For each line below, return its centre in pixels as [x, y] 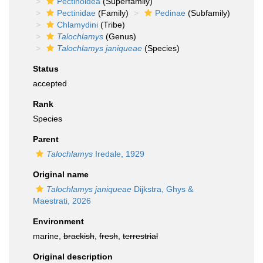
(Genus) [120, 36]
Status [46, 69]
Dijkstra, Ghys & [162, 189]
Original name [61, 174]
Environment [58, 221]
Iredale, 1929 [119, 154]
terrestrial [140, 236]
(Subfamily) [208, 13]
